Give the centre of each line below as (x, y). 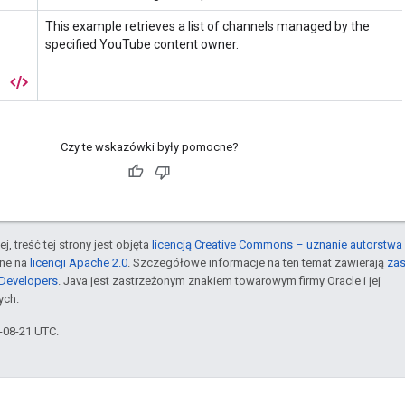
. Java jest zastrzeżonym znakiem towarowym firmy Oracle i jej (219, 280)
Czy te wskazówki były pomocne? (149, 146)
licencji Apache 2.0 (79, 262)
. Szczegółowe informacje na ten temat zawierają (257, 262)
